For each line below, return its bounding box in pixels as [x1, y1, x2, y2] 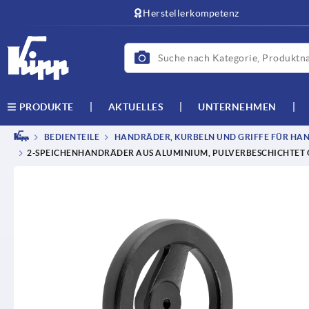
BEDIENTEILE [42, 132, 99, 142]
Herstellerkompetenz [143, 8, 239, 19]
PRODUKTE [17, 101, 74, 112]
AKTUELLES [108, 101, 163, 112]
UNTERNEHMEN [198, 101, 277, 112]
